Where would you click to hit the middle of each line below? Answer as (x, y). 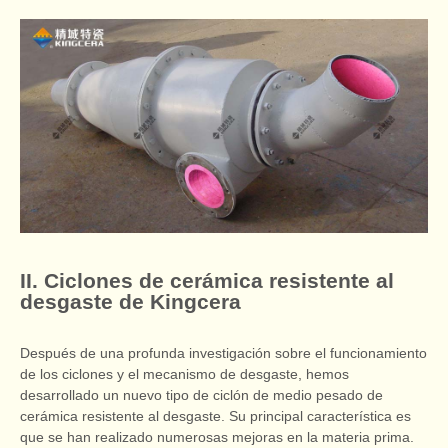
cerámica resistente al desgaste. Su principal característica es (215, 416)
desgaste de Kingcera (130, 302)
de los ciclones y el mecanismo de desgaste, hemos (184, 374)
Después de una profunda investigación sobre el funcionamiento (223, 353)
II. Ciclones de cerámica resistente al (207, 281)
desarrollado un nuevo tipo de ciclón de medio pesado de (201, 395)
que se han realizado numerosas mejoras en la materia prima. (217, 437)
